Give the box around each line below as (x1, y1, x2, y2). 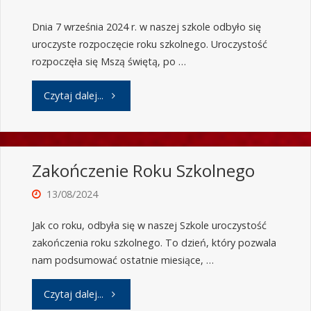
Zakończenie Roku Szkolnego (31, 159, 255, 183)
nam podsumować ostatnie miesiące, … (31, 253, 214, 267)
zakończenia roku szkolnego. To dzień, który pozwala (31, 236, 276, 250)
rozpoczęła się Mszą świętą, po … (31, 55, 186, 69)
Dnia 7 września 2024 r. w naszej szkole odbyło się (31, 20, 261, 34)
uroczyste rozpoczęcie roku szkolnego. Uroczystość (31, 37, 267, 51)
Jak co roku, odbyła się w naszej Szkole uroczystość (31, 219, 267, 233)
